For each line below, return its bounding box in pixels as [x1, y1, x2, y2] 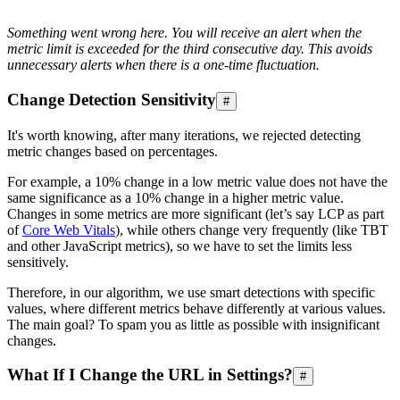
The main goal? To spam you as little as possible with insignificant [7, 316, 379, 332]
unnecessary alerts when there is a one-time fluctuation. [7, 57, 320, 73]
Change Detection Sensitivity [7, 90, 216, 110]
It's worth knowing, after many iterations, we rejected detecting [7, 127, 361, 143]
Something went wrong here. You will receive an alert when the [7, 25, 362, 41]
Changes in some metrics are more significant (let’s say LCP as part [7, 205, 384, 221]
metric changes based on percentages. [7, 143, 218, 159]
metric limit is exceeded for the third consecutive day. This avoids [7, 41, 372, 57]
